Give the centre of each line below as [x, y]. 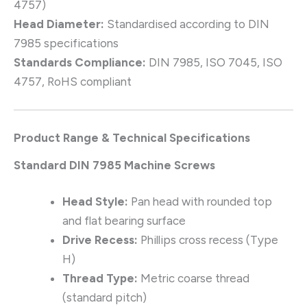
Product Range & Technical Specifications [132, 137]
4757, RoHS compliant [73, 82]
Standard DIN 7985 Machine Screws [114, 165]
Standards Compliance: [80, 63]
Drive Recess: [100, 240]
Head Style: [95, 202]
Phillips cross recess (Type [208, 240]
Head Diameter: [59, 24]
